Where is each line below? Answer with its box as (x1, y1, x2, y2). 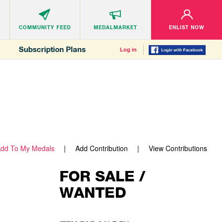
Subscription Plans (19, 45, 86, 54)
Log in (120, 46, 137, 53)
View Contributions (149, 143, 207, 154)
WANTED (59, 183, 126, 202)
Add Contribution (75, 143, 128, 154)
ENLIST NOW (169, 24, 205, 31)
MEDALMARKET (94, 24, 138, 31)
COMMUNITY (18, 24, 56, 31)
